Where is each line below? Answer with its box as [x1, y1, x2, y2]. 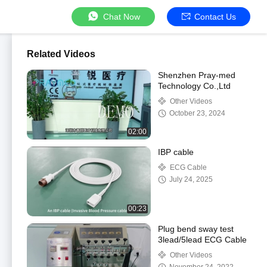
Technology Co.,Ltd [158, 81, 231, 91]
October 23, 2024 [169, 109, 225, 117]
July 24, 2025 [169, 175, 213, 184]
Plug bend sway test [158, 224, 234, 234]
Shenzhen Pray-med [158, 70, 235, 80]
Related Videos [27, 49, 95, 59]
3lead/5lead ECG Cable [158, 235, 247, 244]
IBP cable [158, 147, 194, 157]
